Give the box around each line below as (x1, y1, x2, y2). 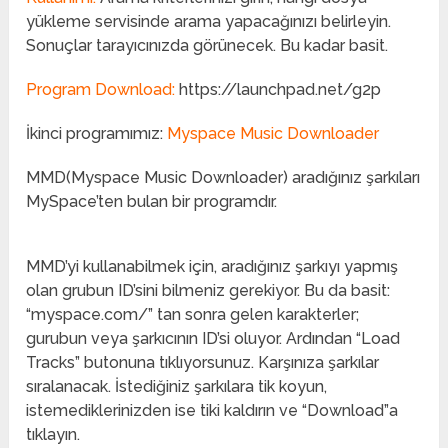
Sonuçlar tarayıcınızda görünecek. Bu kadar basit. (26, 36, 389, 56)
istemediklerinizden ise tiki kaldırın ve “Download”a (26, 401, 399, 421)
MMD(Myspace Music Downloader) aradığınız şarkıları (26, 168, 421, 188)
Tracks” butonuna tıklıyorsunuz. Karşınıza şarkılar (26, 353, 380, 373)
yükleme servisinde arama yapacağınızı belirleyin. (26, 12, 392, 32)
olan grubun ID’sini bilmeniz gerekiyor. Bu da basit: (26, 281, 391, 301)
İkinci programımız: (26, 124, 168, 144)
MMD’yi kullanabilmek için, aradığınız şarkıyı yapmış (26, 257, 399, 277)
